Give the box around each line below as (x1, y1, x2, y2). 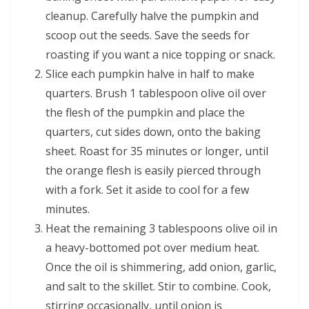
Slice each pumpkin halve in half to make (46, 66, 255, 81)
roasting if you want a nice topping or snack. (46, 46, 275, 62)
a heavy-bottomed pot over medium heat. (46, 239, 259, 255)
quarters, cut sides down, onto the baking (46, 123, 261, 139)
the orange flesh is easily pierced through (46, 162, 261, 178)
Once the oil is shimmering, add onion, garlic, (46, 259, 277, 275)
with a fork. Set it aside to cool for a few (46, 181, 249, 197)
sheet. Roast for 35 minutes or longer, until (46, 143, 268, 159)
